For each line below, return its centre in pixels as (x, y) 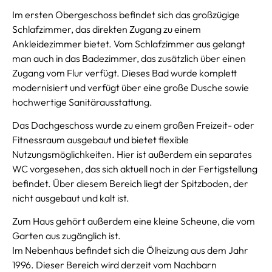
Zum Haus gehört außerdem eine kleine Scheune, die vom (134, 221)
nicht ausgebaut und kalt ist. (71, 198)
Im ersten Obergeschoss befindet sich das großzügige (126, 14)
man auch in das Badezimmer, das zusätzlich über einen (129, 58)
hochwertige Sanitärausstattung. (82, 102)
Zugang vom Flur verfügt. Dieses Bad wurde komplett (124, 73)
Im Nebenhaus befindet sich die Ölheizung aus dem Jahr (130, 250)
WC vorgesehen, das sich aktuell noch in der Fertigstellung (135, 168)
